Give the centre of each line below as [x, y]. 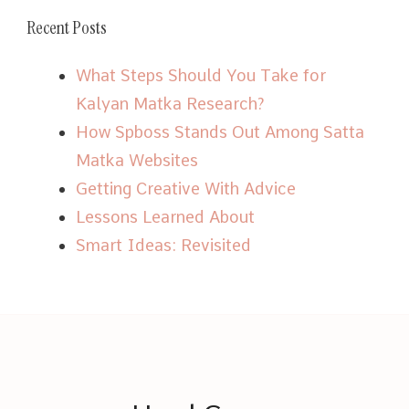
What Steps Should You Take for [201, 75]
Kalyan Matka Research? [170, 103]
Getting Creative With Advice [186, 188]
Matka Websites [137, 160]
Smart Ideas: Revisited [163, 245]
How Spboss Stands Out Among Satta [220, 131]
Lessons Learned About [165, 216]
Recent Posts [67, 27]
